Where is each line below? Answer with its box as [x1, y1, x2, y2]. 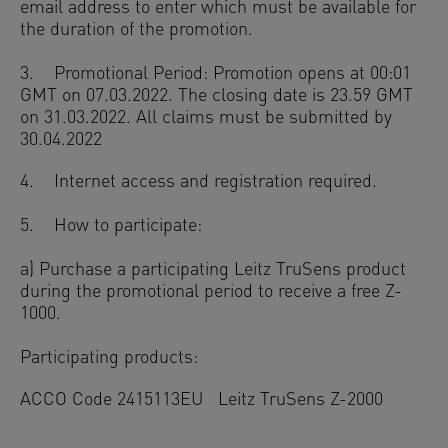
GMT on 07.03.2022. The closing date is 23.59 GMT [20, 87, 413, 106]
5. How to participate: [20, 217, 202, 236]
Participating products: [20, 349, 198, 368]
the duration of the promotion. [20, 21, 258, 40]
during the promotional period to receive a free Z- [20, 283, 402, 302]
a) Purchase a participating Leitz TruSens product [20, 261, 406, 280]
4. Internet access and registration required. [20, 173, 382, 192]
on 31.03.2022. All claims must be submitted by [20, 109, 392, 128]
